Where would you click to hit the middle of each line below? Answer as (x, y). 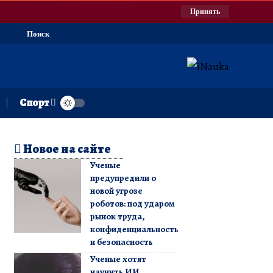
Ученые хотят (118, 259)
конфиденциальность (134, 229)
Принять (205, 11)
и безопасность (121, 242)
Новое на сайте (66, 149)
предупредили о (123, 178)
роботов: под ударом (132, 203)
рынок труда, (117, 216)
